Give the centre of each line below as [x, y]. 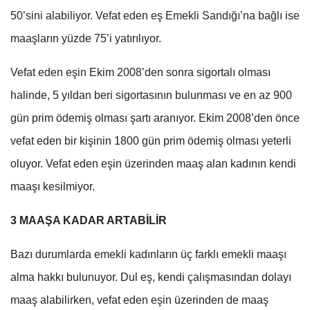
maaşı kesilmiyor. [53, 186]
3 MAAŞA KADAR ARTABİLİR [89, 220]
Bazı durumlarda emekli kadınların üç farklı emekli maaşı [148, 254]
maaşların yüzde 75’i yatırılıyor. [86, 38]
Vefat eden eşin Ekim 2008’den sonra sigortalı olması [140, 72]
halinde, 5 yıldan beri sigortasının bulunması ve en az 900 [151, 95]
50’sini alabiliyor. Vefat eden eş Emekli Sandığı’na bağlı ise [155, 15]
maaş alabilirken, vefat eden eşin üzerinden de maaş [139, 300]
